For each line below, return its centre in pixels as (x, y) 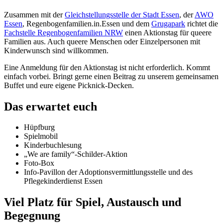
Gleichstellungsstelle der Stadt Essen (122, 14)
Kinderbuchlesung (53, 145)
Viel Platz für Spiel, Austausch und (93, 202)
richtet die (202, 23)
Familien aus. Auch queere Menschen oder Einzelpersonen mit (102, 41)
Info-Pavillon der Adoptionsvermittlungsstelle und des (108, 172)
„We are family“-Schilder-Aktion (76, 154)
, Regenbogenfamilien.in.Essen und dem (87, 23)
